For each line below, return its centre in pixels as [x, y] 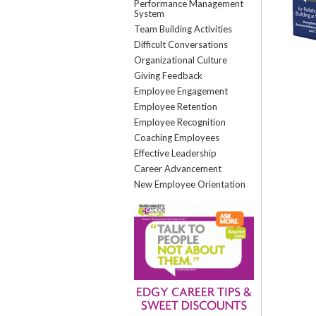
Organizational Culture [180, 60]
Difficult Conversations [181, 44]
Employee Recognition [180, 122]
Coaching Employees [176, 138]
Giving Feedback [168, 75]
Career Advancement [177, 169]
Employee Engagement [181, 91]
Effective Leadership [175, 153]
